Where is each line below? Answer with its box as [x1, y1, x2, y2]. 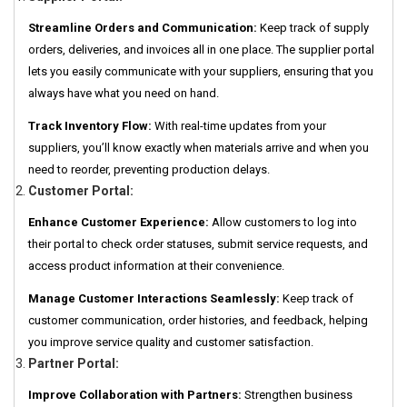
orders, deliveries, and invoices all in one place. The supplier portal [28, 43, 374, 57]
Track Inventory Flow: [28, 119, 152, 134]
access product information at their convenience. [28, 259, 284, 273]
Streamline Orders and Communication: [28, 21, 257, 35]
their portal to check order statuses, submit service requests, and [28, 237, 368, 252]
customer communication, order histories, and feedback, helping [28, 313, 368, 328]
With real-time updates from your [152, 119, 326, 134]
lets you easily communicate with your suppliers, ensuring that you [28, 65, 373, 79]
